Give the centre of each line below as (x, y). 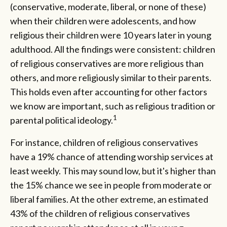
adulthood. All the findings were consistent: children (113, 49)
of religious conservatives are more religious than (107, 63)
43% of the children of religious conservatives (100, 213)
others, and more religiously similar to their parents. (111, 77)
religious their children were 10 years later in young (111, 35)
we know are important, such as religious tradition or (113, 106)
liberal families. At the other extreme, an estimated (109, 199)
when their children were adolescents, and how (103, 21)
